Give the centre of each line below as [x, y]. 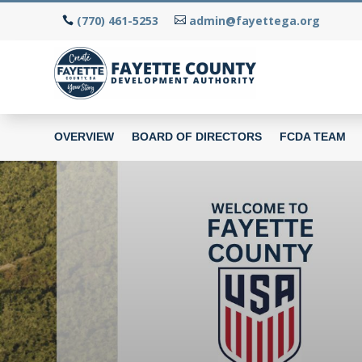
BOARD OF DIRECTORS [197, 136]
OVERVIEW [84, 136]
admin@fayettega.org [255, 21]
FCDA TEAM [313, 136]
